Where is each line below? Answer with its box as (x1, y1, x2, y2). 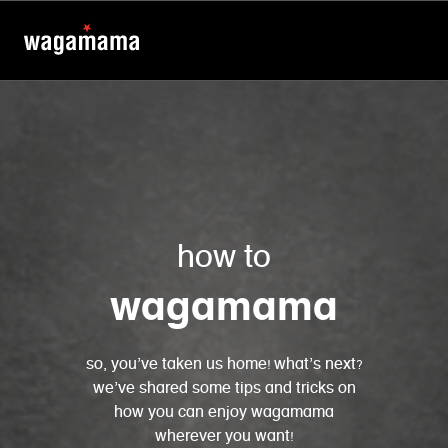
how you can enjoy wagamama (114, 403, 334, 421)
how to (177, 241, 271, 274)
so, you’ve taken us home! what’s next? (85, 355, 363, 373)
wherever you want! (155, 427, 293, 445)
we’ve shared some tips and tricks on (92, 379, 356, 397)
